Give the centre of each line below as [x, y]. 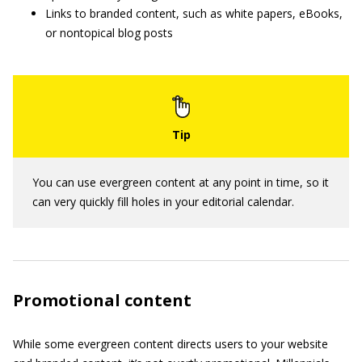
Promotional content [102, 300]
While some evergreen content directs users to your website [170, 344]
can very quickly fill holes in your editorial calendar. [163, 202]
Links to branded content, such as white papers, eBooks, [194, 13]
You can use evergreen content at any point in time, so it [181, 182]
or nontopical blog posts [109, 33]
